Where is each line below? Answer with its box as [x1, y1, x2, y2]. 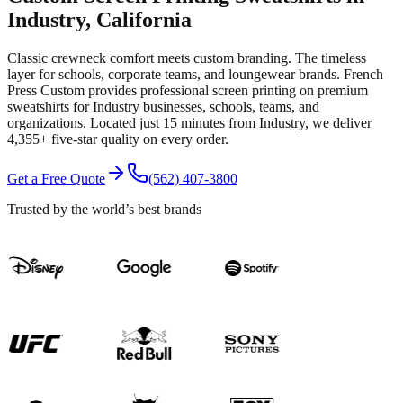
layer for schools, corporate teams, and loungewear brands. [7, 66, 340, 82]
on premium [296, 82, 368, 98]
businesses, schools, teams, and [139, 98, 319, 114]
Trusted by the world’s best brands [7, 201, 201, 217]
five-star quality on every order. [48, 130, 228, 147]
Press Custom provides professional [7, 82, 212, 98]
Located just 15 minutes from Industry [90, 114, 305, 130]
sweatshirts [7, 98, 69, 114]
